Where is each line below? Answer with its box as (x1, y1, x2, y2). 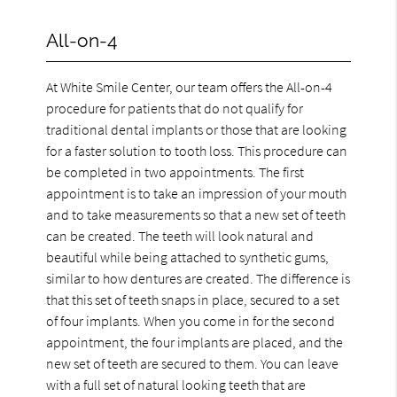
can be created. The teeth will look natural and (46, 226, 315, 245)
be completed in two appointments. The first (46, 162, 305, 181)
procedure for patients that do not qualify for (46, 98, 304, 117)
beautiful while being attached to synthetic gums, (46, 247, 330, 266)
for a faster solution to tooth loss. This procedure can (46, 141, 348, 160)
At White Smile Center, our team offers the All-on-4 (46, 77, 333, 96)
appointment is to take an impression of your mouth (46, 183, 347, 202)
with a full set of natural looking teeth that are (46, 375, 307, 393)
